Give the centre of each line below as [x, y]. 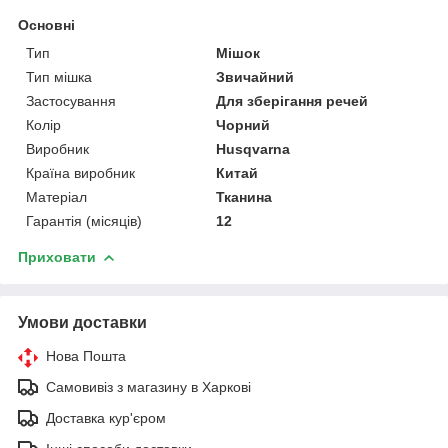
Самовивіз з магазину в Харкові [148, 386]
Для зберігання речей [292, 100]
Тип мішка [59, 76]
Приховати [57, 256]
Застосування [71, 100]
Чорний [243, 124]
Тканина [244, 196]
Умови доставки [82, 322]
